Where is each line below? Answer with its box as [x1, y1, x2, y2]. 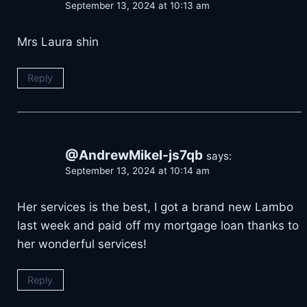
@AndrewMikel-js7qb [65, 147, 203, 164]
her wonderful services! [17, 236, 147, 251]
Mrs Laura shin [17, 35, 99, 49]
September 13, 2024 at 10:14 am [65, 165, 210, 177]
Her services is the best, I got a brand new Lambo [17, 199, 293, 214]
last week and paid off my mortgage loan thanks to [17, 218, 299, 232]
